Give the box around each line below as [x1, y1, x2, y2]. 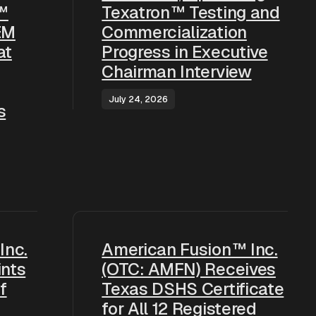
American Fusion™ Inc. [102, 238, 278, 260]
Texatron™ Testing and [102, 1, 280, 23]
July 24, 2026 [109, 93, 169, 105]
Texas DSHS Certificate [102, 278, 284, 300]
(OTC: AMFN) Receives [102, 258, 276, 280]
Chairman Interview [102, 61, 252, 83]
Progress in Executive [102, 41, 268, 63]
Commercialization [102, 21, 247, 43]
